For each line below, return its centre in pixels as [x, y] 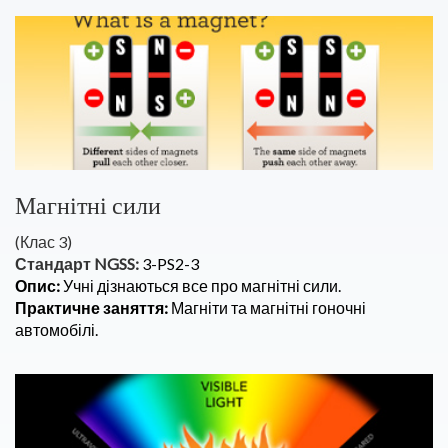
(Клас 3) [43, 241]
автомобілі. [56, 329]
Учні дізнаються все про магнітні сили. [202, 285]
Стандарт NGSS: [77, 263]
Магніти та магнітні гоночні [268, 307]
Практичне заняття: [93, 307]
